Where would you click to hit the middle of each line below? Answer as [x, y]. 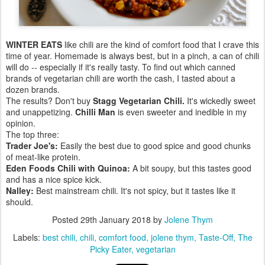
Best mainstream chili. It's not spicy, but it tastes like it [136, 191]
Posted [66, 220]
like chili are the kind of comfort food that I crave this [161, 45]
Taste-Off [216, 237]
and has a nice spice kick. [54, 180]
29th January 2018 [116, 220]
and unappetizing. [41, 112]
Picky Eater [110, 249]
